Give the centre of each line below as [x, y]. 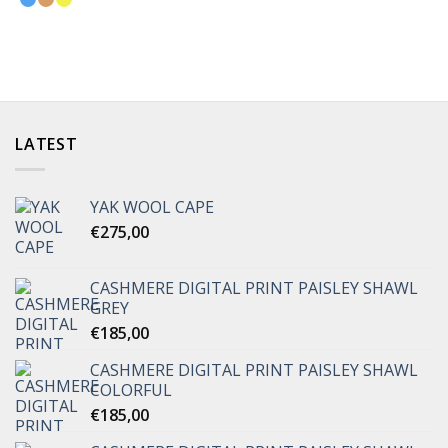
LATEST [46, 144]
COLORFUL [131, 389]
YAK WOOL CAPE [152, 206]
